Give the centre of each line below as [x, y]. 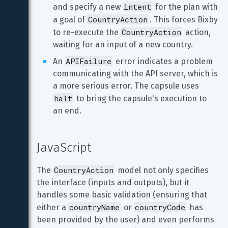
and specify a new [88, 7]
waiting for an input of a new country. [123, 45]
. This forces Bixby [185, 20]
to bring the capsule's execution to [141, 98]
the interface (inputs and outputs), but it [114, 182]
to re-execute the [87, 32]
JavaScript [64, 148]
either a [52, 207]
